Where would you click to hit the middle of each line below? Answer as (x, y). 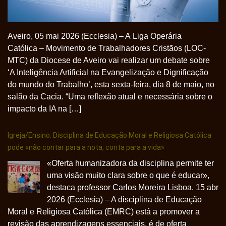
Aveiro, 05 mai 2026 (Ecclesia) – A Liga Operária (95, 36)
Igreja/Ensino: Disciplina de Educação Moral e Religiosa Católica (109, 135)
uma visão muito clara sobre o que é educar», (128, 175)
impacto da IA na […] (44, 108)
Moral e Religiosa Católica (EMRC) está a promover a (104, 211)
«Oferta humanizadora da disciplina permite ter (130, 163)
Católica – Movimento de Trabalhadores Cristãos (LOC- (107, 48)
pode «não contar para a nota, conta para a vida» (86, 147)
